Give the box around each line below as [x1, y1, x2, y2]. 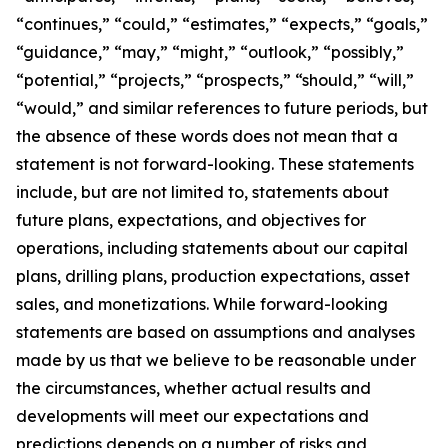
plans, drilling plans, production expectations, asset [16, 266, 410, 286]
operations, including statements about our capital [16, 238, 408, 258]
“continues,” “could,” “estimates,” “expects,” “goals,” [16, 14, 428, 34]
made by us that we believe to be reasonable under [16, 350, 416, 370]
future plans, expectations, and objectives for [16, 210, 366, 230]
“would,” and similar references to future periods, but [16, 98, 428, 118]
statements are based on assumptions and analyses [16, 322, 415, 342]
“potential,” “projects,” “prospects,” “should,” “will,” [16, 70, 414, 90]
